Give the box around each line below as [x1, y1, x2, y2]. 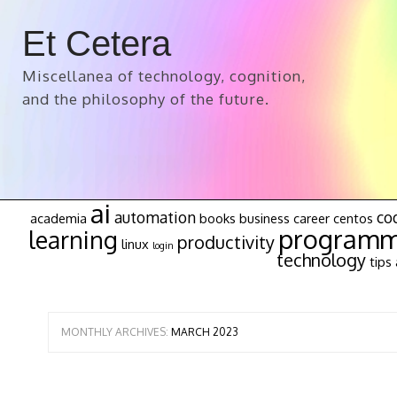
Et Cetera [22, 24, 171, 63]
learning [27, 224, 118, 254]
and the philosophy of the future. [22, 90, 269, 108]
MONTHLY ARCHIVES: [60, 325, 171, 339]
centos [332, 210, 373, 226]
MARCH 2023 [170, 325, 238, 339]
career [292, 210, 330, 226]
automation [113, 207, 196, 227]
